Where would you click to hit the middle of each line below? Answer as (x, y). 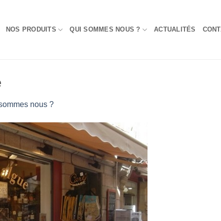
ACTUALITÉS (175, 29)
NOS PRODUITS (31, 29)
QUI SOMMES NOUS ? (105, 29)
